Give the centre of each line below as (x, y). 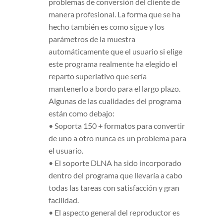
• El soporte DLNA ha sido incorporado (115, 163)
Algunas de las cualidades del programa (115, 101)
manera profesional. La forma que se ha (114, 14)
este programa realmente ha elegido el (113, 63)
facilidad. (64, 200)
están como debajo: (82, 113)
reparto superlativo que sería (98, 76)
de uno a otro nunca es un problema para (117, 138)
